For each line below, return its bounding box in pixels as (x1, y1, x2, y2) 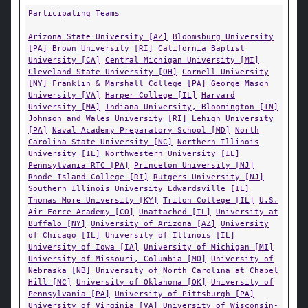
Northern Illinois (177, 137, 259, 146)
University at (216, 207, 278, 217)
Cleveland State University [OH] (28, 67, 177, 76)
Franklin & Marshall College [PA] (52, 78, 206, 88)
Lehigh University (192, 113, 274, 123)
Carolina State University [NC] (28, 137, 173, 146)
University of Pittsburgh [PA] (115, 289, 254, 298)
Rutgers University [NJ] (153, 172, 264, 181)
